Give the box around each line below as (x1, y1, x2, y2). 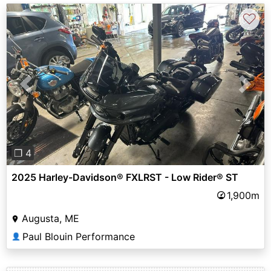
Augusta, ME (22, 212, 79, 224)
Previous (25, 85, 65, 97)
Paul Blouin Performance (22, 230, 135, 243)
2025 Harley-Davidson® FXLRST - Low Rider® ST (11, 171, 238, 183)
